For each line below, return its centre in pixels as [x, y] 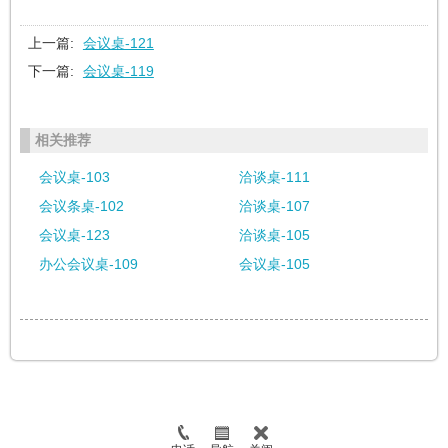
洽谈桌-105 [274, 235]
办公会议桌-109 [88, 264]
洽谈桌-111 [274, 177]
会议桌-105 [274, 264]
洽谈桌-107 [274, 206]
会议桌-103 [74, 177]
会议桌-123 [74, 235]
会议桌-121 [118, 43]
